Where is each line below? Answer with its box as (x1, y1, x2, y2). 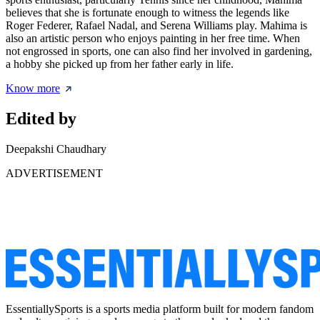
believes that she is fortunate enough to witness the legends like (6, 6, 289, 19)
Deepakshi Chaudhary (6, 143, 106, 155)
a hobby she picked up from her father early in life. (6, 58, 234, 71)
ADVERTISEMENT (6, 167, 103, 179)
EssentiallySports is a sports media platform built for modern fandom (6, 303, 314, 315)
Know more (6, 82, 60, 95)
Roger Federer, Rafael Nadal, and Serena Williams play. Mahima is (6, 19, 307, 32)
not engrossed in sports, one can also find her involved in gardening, (6, 45, 312, 58)
